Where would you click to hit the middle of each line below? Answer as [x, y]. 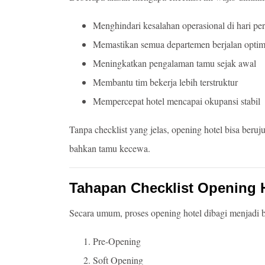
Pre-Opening [117, 241]
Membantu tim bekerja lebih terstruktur [165, 82]
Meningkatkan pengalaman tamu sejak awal [174, 63]
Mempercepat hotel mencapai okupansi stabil [177, 101]
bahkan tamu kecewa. [110, 148]
